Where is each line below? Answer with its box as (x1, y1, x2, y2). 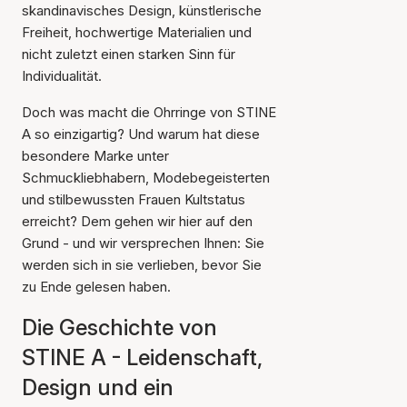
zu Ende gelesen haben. (22, 278, 171, 295)
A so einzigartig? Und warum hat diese (22, 125, 260, 143)
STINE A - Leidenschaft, (22, 344, 263, 371)
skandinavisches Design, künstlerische (22, 2, 262, 19)
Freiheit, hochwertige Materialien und (22, 24, 252, 41)
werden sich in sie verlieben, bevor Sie (22, 256, 262, 273)
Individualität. (22, 67, 102, 84)
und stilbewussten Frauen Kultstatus (22, 191, 245, 208)
